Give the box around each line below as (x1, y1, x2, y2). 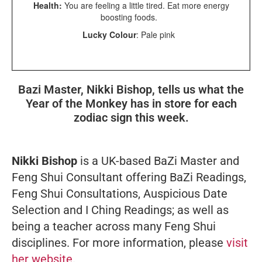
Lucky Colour (82, 28, 136, 40)
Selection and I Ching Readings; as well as (12, 202, 229, 217)
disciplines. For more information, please (12, 235, 226, 250)
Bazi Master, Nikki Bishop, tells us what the (18, 82, 244, 96)
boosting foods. (100, 11, 162, 23)
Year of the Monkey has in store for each (25, 96, 237, 111)
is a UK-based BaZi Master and (77, 153, 239, 168)
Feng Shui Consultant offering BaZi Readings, (12, 170, 246, 184)
